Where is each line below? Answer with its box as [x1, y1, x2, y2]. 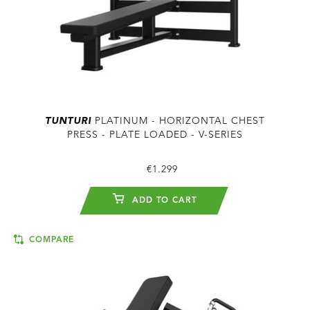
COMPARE [26, 236, 75, 245]
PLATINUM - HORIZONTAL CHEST [91, 116, 265, 127]
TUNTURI [45, 116, 91, 127]
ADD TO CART [128, 197, 198, 206]
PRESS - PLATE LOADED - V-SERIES [67, 130, 243, 140]
